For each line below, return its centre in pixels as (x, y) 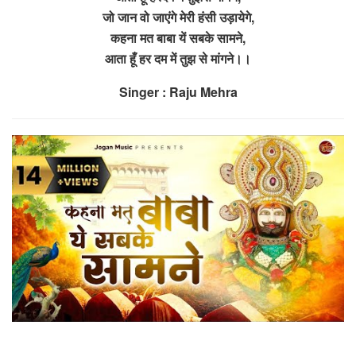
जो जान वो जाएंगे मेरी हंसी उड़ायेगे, (178, 17)
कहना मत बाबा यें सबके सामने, (178, 37)
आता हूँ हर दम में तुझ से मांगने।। (178, 58)
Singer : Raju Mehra (178, 91)
